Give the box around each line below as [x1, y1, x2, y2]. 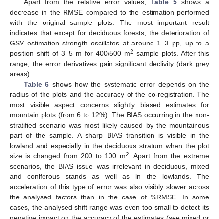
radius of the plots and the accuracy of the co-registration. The [10, 90, 209, 99]
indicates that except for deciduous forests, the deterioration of [10, 29, 209, 37]
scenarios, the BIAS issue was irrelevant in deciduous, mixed [10, 162, 209, 171]
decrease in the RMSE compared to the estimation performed [10, 8, 209, 17]
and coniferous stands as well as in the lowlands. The [10, 173, 209, 181]
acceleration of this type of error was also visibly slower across [10, 183, 209, 191]
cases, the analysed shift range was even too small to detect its [10, 203, 209, 212]
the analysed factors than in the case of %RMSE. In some [10, 193, 209, 201]
